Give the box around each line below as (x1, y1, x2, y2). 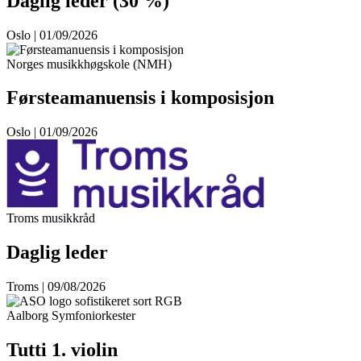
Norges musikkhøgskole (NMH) (6, 56, 172, 71)
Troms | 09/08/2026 (6, 280, 106, 294)
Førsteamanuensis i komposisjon (6, 87, 274, 109)
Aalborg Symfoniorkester (6, 309, 135, 323)
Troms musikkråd (6, 211, 95, 226)
